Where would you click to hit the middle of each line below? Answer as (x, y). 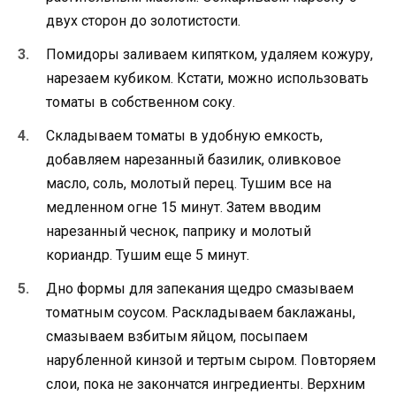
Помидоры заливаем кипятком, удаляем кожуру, (209, 54)
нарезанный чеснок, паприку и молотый (179, 231)
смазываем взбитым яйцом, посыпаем (177, 337)
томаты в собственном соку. (141, 102)
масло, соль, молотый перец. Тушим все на (189, 183)
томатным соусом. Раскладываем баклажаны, (201, 313)
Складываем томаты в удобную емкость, (184, 135)
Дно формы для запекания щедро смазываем (200, 289)
